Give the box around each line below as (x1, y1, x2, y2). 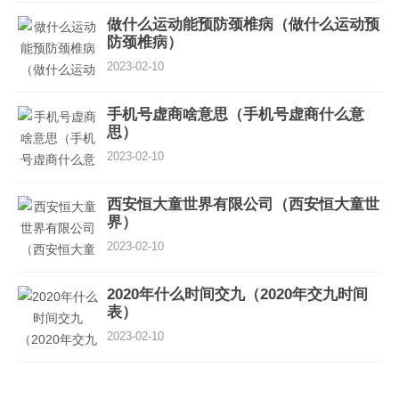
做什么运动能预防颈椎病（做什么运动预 (107, 16, 379, 33)
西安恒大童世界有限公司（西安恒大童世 (107, 196, 379, 213)
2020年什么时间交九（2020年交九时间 (107, 286, 368, 303)
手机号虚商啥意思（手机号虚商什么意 (107, 106, 364, 123)
